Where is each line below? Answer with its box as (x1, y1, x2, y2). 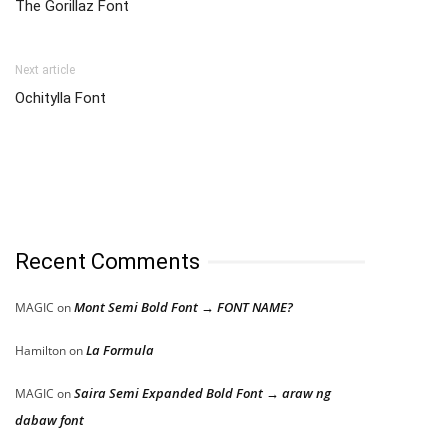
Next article (15, 63, 75, 78)
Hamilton (15, 342, 66, 360)
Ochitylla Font (15, 89, 106, 108)
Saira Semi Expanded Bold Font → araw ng (74, 384, 331, 403)
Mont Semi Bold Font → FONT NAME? (74, 298, 293, 317)
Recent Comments (15, 249, 200, 275)
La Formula (86, 341, 154, 360)
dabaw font (15, 411, 84, 430)
